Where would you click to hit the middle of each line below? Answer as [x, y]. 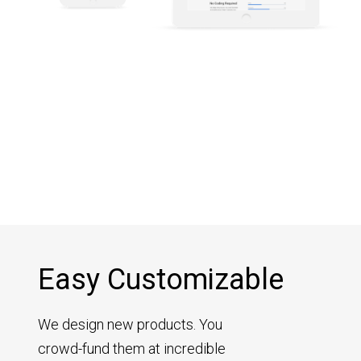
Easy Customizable [161, 279]
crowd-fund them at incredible [132, 348]
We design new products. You [131, 324]
